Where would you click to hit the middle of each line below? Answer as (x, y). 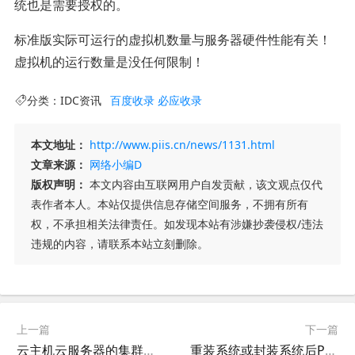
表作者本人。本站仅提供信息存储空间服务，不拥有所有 (169, 204)
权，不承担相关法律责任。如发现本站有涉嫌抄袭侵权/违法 (177, 223)
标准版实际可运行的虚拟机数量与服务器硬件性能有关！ (172, 39)
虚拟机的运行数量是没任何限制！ (109, 61)
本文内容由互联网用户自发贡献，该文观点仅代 (204, 184)
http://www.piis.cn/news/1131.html (182, 144)
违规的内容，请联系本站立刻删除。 (119, 243)
